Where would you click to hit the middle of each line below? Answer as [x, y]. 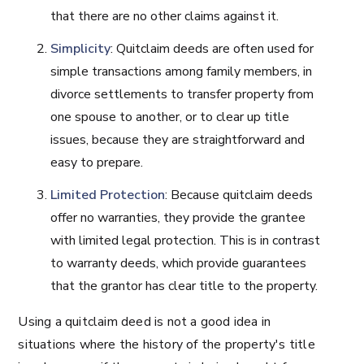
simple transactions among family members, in [182, 71]
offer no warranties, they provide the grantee [178, 218]
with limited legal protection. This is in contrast [186, 240]
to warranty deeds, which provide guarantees [179, 263]
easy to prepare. [97, 162]
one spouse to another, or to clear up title [170, 117]
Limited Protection [108, 195]
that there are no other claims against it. [165, 16]
